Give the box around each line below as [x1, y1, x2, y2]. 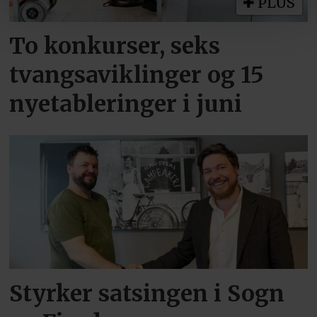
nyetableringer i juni [9, 89, 243, 118]
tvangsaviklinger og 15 [9, 60, 265, 89]
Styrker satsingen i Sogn [9, 279, 285, 308]
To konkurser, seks [9, 31, 221, 60]
